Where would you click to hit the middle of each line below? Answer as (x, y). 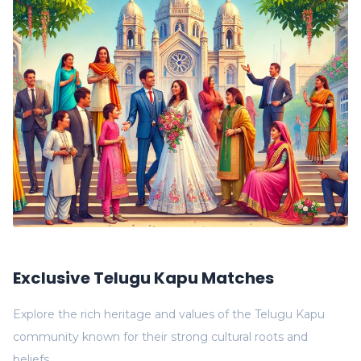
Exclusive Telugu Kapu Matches (143, 278)
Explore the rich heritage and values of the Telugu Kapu (169, 314)
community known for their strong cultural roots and (160, 337)
